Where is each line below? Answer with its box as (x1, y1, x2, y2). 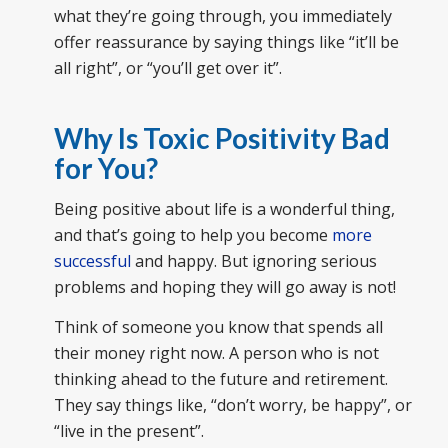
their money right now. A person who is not (53, 342, 379, 365)
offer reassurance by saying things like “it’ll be (53, 30, 399, 53)
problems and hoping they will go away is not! (53, 276, 396, 299)
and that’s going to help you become (53, 224, 332, 247)
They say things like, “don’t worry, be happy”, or (53, 394, 412, 417)
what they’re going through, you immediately (53, 4, 392, 27)
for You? (53, 150, 158, 185)
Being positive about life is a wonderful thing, (53, 198, 395, 221)
